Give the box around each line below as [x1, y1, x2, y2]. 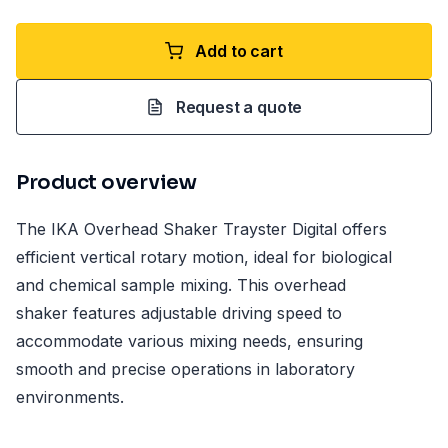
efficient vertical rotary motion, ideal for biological [16, 247, 392, 267]
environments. [16, 387, 124, 407]
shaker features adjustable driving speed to [16, 303, 342, 323]
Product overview [16, 170, 197, 195]
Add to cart [195, 41, 283, 61]
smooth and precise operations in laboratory [16, 359, 355, 379]
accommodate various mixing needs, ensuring [16, 331, 363, 351]
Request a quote [175, 97, 303, 117]
